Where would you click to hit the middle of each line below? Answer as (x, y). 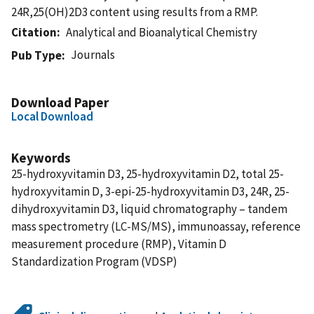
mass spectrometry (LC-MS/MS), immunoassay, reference (156, 226)
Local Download (52, 116)
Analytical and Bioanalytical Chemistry (162, 32)
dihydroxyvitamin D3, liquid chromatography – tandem (149, 209)
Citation (34, 32)
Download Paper (60, 102)
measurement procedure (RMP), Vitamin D (119, 244)
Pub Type (36, 55)
